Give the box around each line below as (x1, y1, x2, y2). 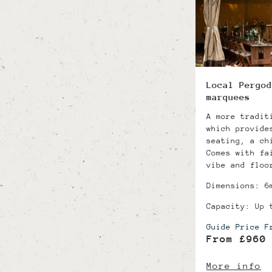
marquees (206, 91, 250, 102)
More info (206, 260, 261, 271)
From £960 (206, 233, 267, 245)
